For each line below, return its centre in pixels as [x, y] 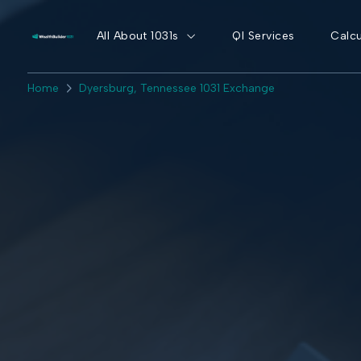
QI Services [263, 36]
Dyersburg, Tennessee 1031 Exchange [176, 88]
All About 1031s [137, 36]
